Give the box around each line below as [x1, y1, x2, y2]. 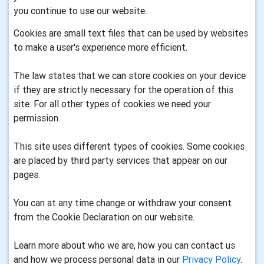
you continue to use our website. [14, 5, 147, 16]
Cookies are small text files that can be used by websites [14, 27, 248, 39]
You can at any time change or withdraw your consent [14, 197, 232, 209]
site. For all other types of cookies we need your [14, 98, 211, 110]
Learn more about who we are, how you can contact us [14, 239, 235, 251]
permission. [14, 112, 60, 124]
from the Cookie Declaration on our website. [14, 211, 194, 223]
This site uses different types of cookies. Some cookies [14, 140, 245, 152]
